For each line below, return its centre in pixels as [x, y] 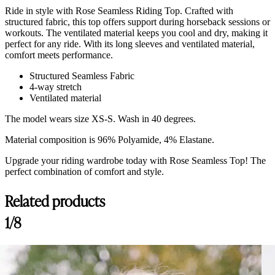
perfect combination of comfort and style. [84, 171]
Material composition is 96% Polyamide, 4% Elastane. [111, 139]
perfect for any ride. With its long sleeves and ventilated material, [130, 44]
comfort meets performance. [59, 55]
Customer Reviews [58, 209]
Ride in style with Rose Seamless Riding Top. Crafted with [119, 10]
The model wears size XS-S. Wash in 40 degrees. [100, 118]
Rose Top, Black [37, 238]
